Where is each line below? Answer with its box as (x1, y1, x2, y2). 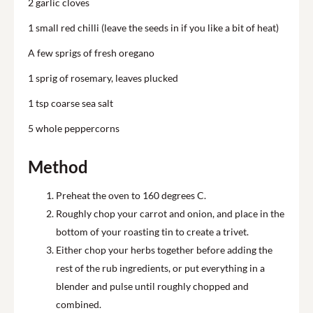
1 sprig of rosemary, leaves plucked (28, 72, 178, 85)
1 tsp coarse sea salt (28, 97, 113, 110)
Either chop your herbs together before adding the (56, 244, 272, 256)
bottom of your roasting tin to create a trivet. (56, 226, 249, 238)
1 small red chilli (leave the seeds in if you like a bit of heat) (28, 22, 279, 34)
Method (28, 156, 88, 177)
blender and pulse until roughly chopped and (56, 280, 249, 293)
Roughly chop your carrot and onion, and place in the (56, 208, 284, 220)
